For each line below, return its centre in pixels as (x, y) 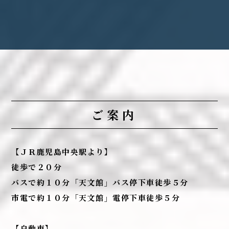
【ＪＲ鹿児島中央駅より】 (62, 151)
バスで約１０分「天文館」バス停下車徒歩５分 (100, 182)
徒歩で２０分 (37, 167)
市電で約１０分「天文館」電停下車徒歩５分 (96, 197)
